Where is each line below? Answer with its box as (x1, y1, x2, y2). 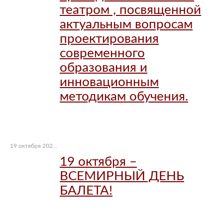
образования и (60, 61, 147, 75)
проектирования (60, 32, 159, 46)
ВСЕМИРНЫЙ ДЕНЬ (60, 170, 184, 183)
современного (60, 47, 145, 60)
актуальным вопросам (60, 18, 193, 31)
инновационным (60, 76, 159, 89)
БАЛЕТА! (60, 184, 112, 198)
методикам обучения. (60, 90, 188, 104)
